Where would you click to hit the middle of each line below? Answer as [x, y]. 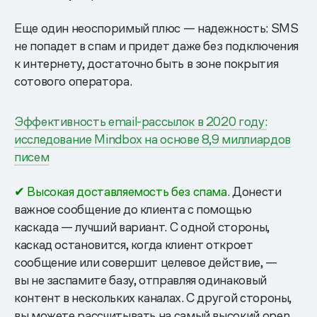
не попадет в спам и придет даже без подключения [157, 45]
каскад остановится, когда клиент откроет [134, 244]
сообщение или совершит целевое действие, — [146, 262]
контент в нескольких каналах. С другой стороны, [153, 297]
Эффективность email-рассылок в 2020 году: [141, 121]
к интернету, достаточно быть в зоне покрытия [146, 63]
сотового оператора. [73, 81]
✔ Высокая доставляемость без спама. [122, 191]
